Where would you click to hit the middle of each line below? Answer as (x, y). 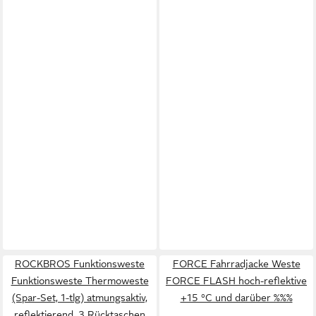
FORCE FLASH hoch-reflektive (236, 280)
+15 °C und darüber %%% (236, 297)
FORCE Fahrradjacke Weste (236, 263)
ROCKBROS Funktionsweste (80, 263)
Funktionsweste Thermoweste (80, 280)
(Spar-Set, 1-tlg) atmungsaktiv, (80, 297)
